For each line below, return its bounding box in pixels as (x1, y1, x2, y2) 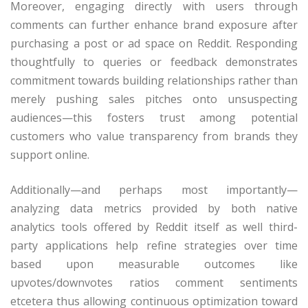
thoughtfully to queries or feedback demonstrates (10, 54, 298, 70)
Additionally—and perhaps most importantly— (10, 182, 298, 198)
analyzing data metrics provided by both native (10, 201, 298, 217)
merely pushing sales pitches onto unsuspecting (10, 91, 298, 107)
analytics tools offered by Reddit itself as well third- (10, 219, 298, 235)
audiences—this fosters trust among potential (10, 110, 298, 126)
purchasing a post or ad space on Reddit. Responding (10, 36, 298, 52)
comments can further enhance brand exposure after (10, 17, 298, 33)
